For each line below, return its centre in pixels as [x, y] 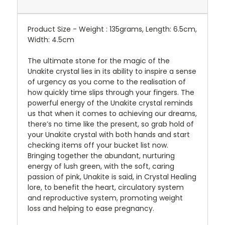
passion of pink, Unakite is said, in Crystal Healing [112, 177]
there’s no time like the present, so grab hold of [111, 124]
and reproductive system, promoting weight [105, 198]
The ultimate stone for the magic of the [99, 61]
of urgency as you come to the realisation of [107, 82]
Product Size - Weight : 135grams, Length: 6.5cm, [112, 29]
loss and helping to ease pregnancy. [91, 209]
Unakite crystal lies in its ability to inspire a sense [112, 72]
